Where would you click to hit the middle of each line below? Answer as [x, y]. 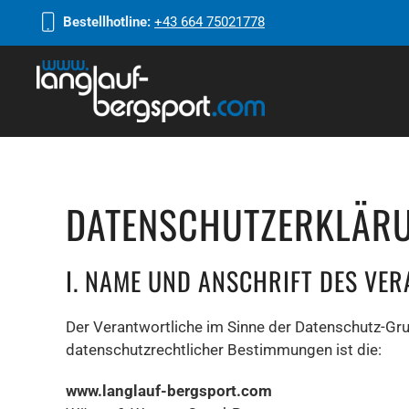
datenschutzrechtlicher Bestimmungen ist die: [224, 350]
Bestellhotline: [107, 21]
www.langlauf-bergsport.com [169, 391]
